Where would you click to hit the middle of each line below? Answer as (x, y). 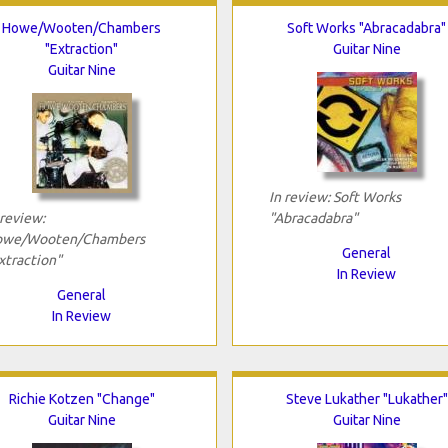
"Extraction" (81, 48)
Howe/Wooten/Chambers (81, 27)
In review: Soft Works (334, 196)
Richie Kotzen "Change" (81, 398)
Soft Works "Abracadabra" (366, 27)
